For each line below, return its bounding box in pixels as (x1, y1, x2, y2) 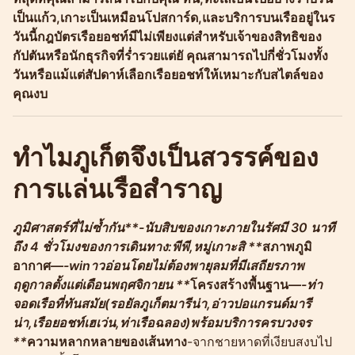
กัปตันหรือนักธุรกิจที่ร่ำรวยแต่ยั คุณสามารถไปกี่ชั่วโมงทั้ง (13, 47, 328, 63)
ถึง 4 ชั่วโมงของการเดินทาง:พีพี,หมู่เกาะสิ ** (13, 238, 262, 254)
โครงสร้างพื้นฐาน (190, 276, 288, 292)
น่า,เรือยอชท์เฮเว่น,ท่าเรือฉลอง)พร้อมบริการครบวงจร (13, 314, 311, 330)
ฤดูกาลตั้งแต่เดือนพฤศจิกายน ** (13, 276, 190, 292)
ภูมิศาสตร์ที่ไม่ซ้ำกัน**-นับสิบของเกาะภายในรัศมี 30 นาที (13, 219, 335, 235)
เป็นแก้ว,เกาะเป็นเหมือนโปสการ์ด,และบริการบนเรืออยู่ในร (13, 9, 335, 25)
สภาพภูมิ (262, 238, 312, 254)
